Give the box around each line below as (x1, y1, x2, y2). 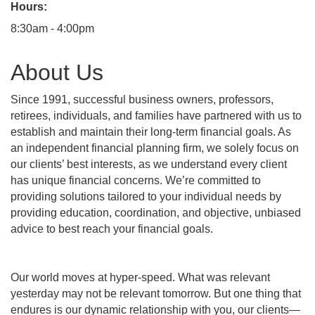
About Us (11, 60, 103, 86)
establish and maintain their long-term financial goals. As (11, 126, 291, 139)
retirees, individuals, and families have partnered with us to (11, 110, 302, 122)
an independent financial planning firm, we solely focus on (11, 142, 299, 155)
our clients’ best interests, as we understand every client (11, 158, 287, 171)
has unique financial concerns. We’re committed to (11, 174, 261, 187)
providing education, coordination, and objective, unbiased (11, 207, 301, 219)
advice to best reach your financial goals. (11, 223, 213, 236)
